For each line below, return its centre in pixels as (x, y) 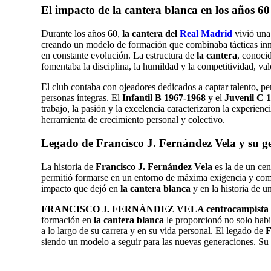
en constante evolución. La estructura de (118, 56)
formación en (66, 220)
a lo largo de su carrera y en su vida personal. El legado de (153, 230)
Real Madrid (206, 34)
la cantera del (150, 34)
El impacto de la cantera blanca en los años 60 (155, 10)
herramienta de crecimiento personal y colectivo (132, 120)
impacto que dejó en (80, 188)
